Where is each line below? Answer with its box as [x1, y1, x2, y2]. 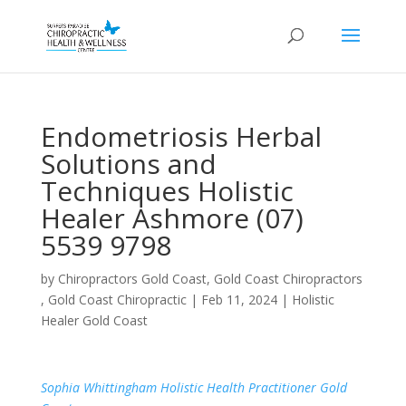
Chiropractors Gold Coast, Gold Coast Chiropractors [57, 270, 362, 287]
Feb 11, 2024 [200, 291, 277, 308]
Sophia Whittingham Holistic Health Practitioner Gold [40, 379, 347, 396]
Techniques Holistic [40, 172, 294, 209]
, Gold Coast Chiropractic [40, 291, 187, 308]
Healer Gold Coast [40, 312, 148, 329]
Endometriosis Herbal [40, 118, 322, 155]
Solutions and [40, 145, 217, 182]
